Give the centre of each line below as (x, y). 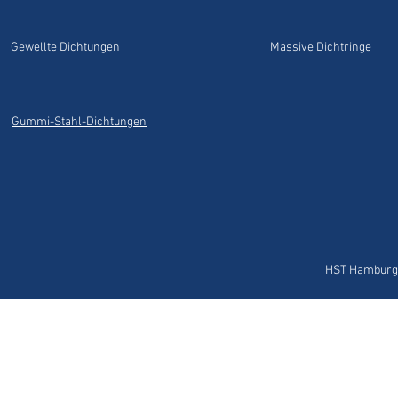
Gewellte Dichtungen (65, 48)
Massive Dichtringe (321, 48)
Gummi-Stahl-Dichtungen (79, 122)
